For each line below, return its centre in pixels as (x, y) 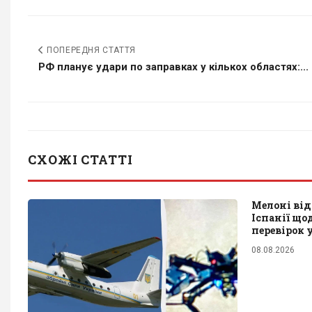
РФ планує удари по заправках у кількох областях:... (173, 67)
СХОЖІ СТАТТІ (80, 159)
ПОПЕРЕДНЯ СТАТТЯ (90, 50)
